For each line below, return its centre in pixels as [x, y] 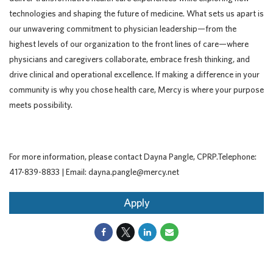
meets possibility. [41, 105]
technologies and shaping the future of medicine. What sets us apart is [136, 13]
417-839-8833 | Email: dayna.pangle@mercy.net [94, 172]
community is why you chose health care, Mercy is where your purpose [136, 90]
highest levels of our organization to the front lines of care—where [129, 44]
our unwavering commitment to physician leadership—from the [123, 29]
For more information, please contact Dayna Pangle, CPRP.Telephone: [133, 157]
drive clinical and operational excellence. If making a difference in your [134, 74]
